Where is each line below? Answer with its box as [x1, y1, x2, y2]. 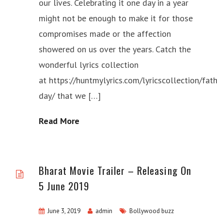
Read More [39, 115, 79, 126]
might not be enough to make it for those [39, 13, 193, 24]
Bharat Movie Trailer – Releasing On [39, 163, 191, 178]
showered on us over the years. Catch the [39, 44, 191, 55]
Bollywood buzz [129, 207, 174, 215]
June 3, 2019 [47, 207, 80, 215]
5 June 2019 [39, 178, 89, 193]
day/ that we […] [39, 90, 101, 101]
